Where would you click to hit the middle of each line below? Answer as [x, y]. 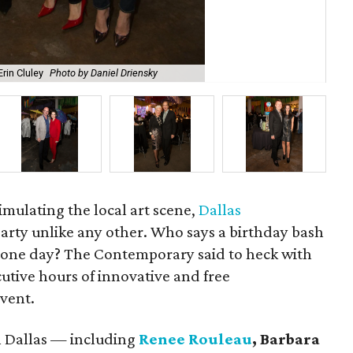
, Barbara [286, 339]
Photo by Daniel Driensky [104, 73]
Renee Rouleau [195, 339]
